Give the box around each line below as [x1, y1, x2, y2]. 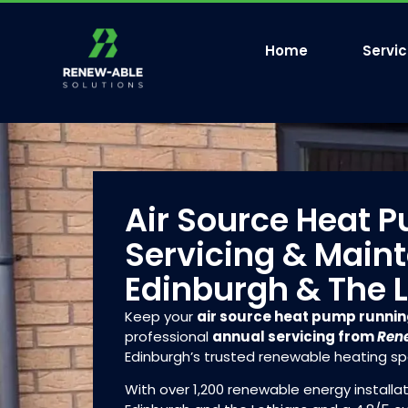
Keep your [125, 306, 197, 326]
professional [125, 326, 212, 346]
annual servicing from [212, 326, 377, 346]
